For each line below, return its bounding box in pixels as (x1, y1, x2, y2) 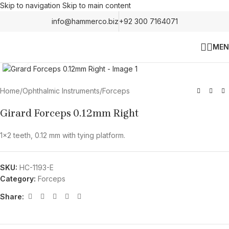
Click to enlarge (30, 51, 80, 59)
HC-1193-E (19, 163, 54, 172)
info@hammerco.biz (51, 17, 119, 26)
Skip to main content (62, 1, 131, 10)
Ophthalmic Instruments (22, 86, 100, 96)
